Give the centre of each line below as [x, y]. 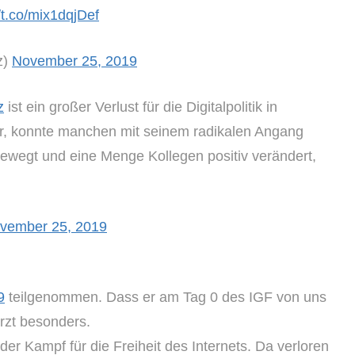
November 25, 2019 [74, 61]
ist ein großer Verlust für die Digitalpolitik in [141, 107]
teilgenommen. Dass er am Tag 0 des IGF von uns [166, 297]
